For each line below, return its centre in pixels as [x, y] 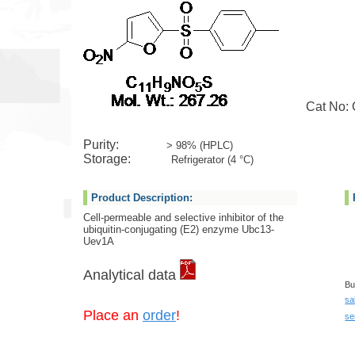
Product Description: [142, 198]
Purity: [125, 145]
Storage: [126, 159]
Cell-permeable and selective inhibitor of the [183, 218]
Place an [113, 315]
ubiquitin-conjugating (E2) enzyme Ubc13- [179, 229]
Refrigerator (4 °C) [212, 160]
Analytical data [132, 275]
